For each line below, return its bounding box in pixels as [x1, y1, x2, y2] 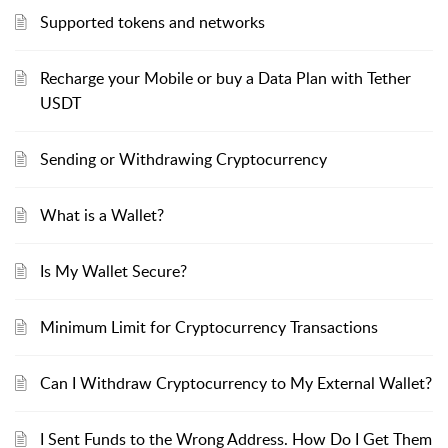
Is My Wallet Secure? [40, 260, 187, 282]
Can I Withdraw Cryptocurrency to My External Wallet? [40, 372, 432, 394]
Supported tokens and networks [40, 11, 265, 33]
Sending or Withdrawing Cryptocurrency [40, 148, 327, 170]
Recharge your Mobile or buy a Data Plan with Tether [40, 67, 411, 89]
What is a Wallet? [40, 204, 164, 226]
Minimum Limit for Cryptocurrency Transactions [40, 316, 378, 338]
